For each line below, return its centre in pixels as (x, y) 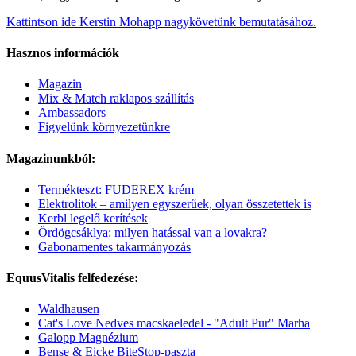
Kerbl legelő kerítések (93, 218)
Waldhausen (69, 309)
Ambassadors (72, 113)
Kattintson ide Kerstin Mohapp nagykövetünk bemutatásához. (161, 21)
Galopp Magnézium (88, 338)
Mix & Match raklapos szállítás (116, 99)
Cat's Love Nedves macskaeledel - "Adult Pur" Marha (174, 323)
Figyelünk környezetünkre (104, 127)
